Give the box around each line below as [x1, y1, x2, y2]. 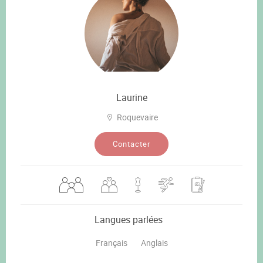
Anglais [140, 237, 168, 248]
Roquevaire [116, 111, 158, 123]
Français [95, 237, 127, 248]
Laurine [116, 90, 147, 104]
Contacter [113, 138, 150, 149]
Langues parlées [95, 213, 163, 226]
